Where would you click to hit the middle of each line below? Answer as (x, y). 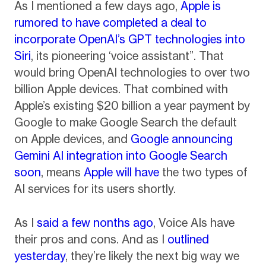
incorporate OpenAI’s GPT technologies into (129, 39)
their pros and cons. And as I (91, 239)
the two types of (203, 172)
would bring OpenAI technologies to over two (132, 73)
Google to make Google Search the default (125, 123)
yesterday (39, 256)
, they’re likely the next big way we (152, 256)
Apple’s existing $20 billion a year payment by (132, 106)
